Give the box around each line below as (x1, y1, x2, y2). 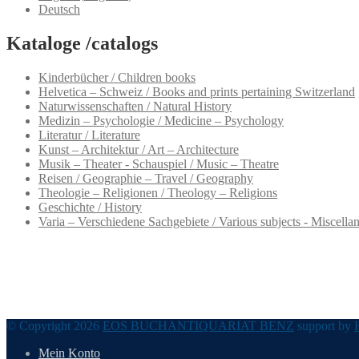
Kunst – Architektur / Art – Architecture (38, 142, 239, 156)
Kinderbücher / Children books (38, 70, 196, 84)
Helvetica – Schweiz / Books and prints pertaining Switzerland (38, 84, 355, 99)
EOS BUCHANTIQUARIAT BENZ (103, 318, 294, 333)
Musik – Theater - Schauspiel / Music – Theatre (38, 156, 279, 171)
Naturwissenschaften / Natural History (38, 99, 232, 113)
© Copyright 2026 (6, 318, 103, 333)
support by (294, 318, 354, 333)
